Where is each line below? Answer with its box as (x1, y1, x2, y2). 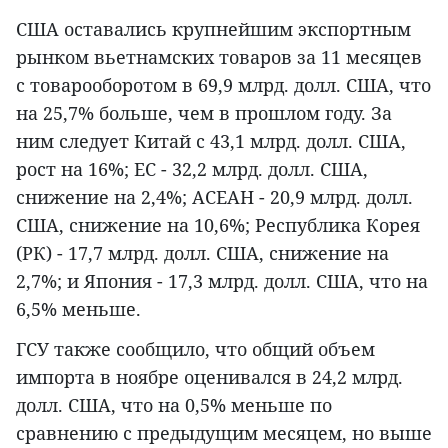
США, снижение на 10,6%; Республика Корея (16, 213, 420, 238)
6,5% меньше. (16, 297, 141, 322)
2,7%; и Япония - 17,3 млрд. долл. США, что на (16, 269, 428, 294)
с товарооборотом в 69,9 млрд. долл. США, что (16, 73, 431, 98)
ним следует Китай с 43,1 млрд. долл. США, (16, 129, 406, 154)
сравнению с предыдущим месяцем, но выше (16, 421, 432, 446)
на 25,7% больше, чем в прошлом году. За (16, 101, 392, 126)
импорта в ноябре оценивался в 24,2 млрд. (16, 365, 403, 390)
